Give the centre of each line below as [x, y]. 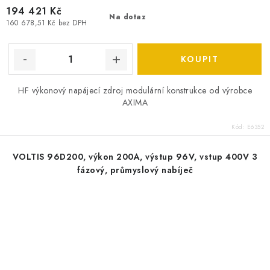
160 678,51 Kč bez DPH [47, 23]
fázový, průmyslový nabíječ [135, 170]
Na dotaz [128, 17]
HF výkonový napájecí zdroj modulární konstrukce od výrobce [135, 90]
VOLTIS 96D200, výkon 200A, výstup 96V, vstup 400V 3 [135, 157]
